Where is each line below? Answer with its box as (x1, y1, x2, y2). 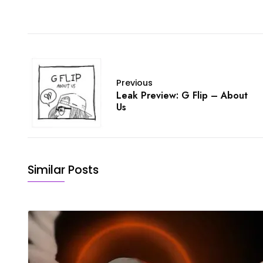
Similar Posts (28, 162, 99, 178)
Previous (116, 77, 153, 89)
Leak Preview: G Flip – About (116, 89, 248, 103)
